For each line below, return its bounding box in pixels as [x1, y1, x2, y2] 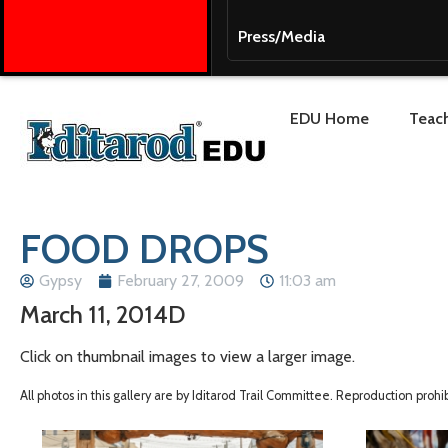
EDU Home [290, 109, 369, 128]
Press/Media [237, 27, 325, 46]
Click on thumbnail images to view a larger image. [20, 347, 355, 366]
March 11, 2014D [20, 300, 185, 329]
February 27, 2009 [117, 271, 244, 290]
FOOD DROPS [20, 224, 269, 273]
